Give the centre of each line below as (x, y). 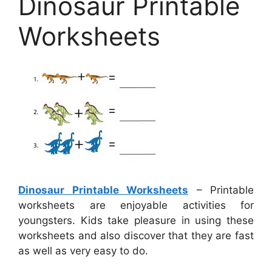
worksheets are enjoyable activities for (136, 206)
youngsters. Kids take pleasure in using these (136, 221)
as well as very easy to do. (83, 251)
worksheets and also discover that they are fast (136, 236)
